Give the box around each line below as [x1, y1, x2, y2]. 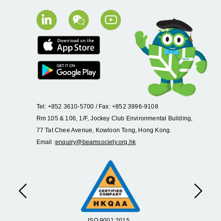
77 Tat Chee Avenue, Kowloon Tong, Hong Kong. [36, 126, 172, 134]
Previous [22, 191, 53, 200]
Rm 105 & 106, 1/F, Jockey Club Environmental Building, [36, 114, 193, 122]
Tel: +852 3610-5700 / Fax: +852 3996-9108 [36, 103, 158, 110]
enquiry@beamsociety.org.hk [55, 138, 136, 146]
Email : [36, 138, 55, 146]
